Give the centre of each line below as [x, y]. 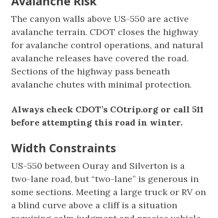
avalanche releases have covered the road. [100, 58]
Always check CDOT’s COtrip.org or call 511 [108, 109]
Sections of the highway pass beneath [91, 71]
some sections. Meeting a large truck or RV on [109, 192]
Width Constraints [64, 148]
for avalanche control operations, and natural [108, 45]
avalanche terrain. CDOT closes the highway [105, 32]
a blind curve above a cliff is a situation [94, 205]
